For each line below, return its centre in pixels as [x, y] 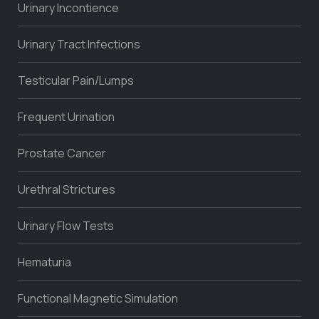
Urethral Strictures [67, 189]
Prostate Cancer [62, 153]
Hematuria [45, 262]
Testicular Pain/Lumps [76, 80]
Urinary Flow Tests [66, 225]
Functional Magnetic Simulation [98, 298]
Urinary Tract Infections [79, 44]
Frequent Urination [66, 116]
